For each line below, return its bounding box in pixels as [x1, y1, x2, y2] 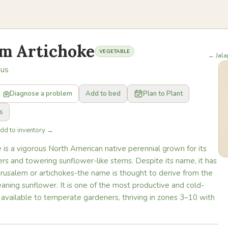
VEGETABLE [99, 48, 130, 55]
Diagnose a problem [10, 89, 72, 98]
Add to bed [85, 89, 121, 98]
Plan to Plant [143, 89, 183, 98]
